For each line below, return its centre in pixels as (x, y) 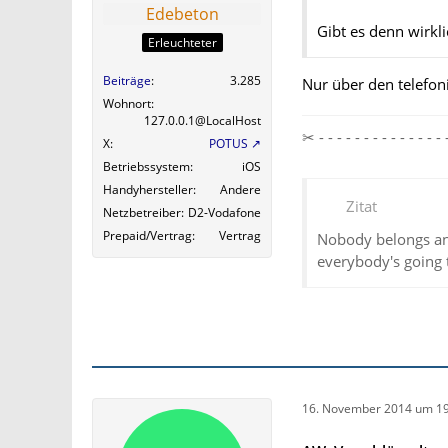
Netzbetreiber (142, 213)
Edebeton (182, 13)
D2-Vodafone (224, 213)
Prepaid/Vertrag (147, 236)
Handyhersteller (148, 190)
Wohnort (127, 104)
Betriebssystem (146, 167)
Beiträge (127, 81)
